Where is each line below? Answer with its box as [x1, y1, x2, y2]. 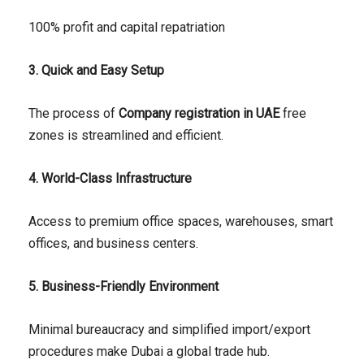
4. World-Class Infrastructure [28, 171, 192, 187]
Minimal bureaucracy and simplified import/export [28, 322, 310, 338]
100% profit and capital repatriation [28, 19, 225, 36]
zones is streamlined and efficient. [28, 128, 223, 144]
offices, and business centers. [28, 236, 198, 252]
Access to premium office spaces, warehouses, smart [28, 214, 333, 230]
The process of [28, 106, 119, 122]
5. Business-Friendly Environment [28, 279, 219, 295]
